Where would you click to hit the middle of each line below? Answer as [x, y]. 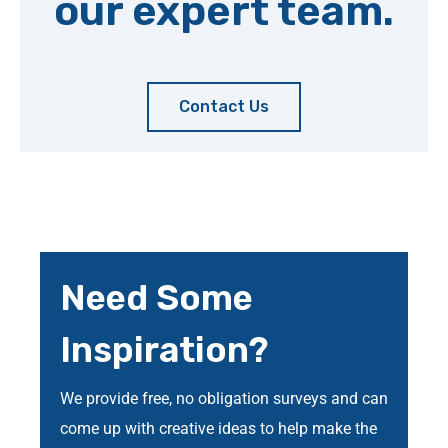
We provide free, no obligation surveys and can [224, 398]
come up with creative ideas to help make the [218, 428]
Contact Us [224, 106]
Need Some [156, 298]
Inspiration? [164, 350]
